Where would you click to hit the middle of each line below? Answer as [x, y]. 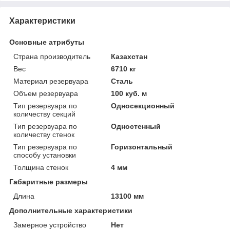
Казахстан [129, 56]
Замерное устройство [50, 225]
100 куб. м [129, 93]
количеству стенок [44, 134]
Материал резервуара [51, 81]
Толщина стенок [41, 167]
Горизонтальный [142, 147]
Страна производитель [52, 56]
